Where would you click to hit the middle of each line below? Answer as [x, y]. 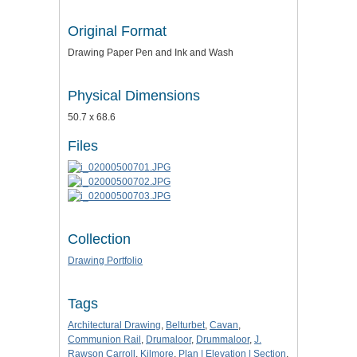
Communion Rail [104, 339]
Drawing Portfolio [105, 260]
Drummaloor [223, 339]
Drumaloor [169, 339]
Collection [99, 239]
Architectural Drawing [114, 325]
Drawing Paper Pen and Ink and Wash [151, 52]
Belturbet [185, 325]
